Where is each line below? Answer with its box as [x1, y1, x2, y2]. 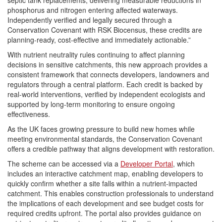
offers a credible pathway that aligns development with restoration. [7, 143, 215, 154]
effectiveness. [7, 109, 50, 119]
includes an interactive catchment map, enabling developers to [7, 168, 203, 178]
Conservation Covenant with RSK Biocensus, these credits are [7, 24, 202, 35]
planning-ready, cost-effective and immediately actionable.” [7, 34, 191, 45]
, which [173, 158, 195, 168]
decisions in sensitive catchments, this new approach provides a [7, 59, 208, 69]
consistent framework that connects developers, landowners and [7, 69, 209, 79]
